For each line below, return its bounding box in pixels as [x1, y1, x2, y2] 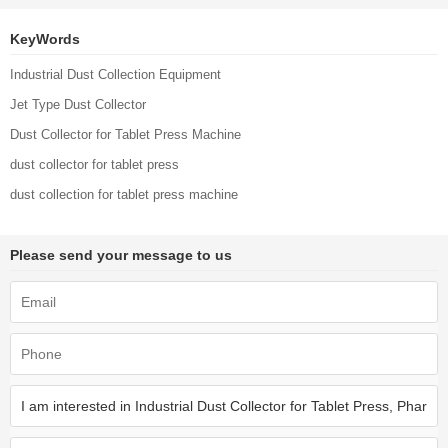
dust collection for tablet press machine [10, 187, 238, 203]
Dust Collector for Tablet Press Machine [10, 127, 241, 143]
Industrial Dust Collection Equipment [10, 67, 221, 83]
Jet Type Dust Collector [10, 97, 146, 113]
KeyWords [10, 31, 80, 48]
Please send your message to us [10, 247, 232, 264]
